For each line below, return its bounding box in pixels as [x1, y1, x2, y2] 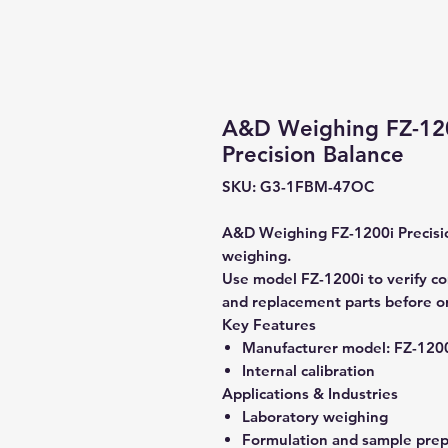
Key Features [222, 315, 316, 334]
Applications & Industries [222, 384, 398, 403]
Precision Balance [222, 141, 404, 168]
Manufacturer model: [242, 338, 390, 357]
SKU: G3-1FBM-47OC [222, 177, 374, 196]
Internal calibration [242, 361, 375, 380]
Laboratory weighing [242, 407, 388, 426]
